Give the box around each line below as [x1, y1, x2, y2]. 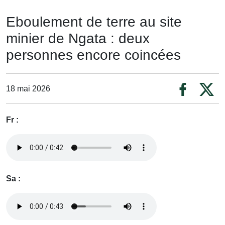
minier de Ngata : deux [6, 31, 150, 47]
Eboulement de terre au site [6, 14, 182, 30]
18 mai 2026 [6, 84, 50, 93]
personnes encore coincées [6, 47, 181, 63]
